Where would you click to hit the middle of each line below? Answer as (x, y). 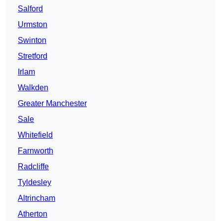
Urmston (33, 25)
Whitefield (35, 135)
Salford (30, 9)
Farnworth (36, 151)
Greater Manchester (52, 104)
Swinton (32, 40)
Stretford (33, 56)
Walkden (33, 88)
